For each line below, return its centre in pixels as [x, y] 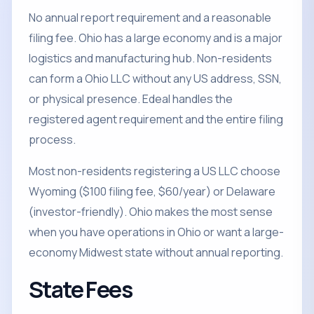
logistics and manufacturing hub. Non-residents [150, 58]
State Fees [80, 289]
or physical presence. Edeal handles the [131, 99]
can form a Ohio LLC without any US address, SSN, [155, 78]
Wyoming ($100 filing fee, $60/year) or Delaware [152, 191]
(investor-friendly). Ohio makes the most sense [151, 212]
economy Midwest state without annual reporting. [156, 252]
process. [52, 139]
